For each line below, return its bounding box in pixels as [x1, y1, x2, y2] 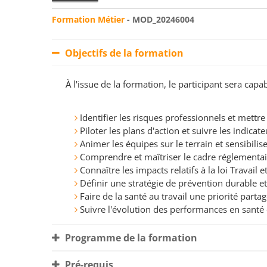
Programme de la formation [63, 231, 197, 245]
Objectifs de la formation [63, 46, 184, 60]
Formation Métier [52, 14, 125, 26]
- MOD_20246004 [125, 14, 194, 26]
